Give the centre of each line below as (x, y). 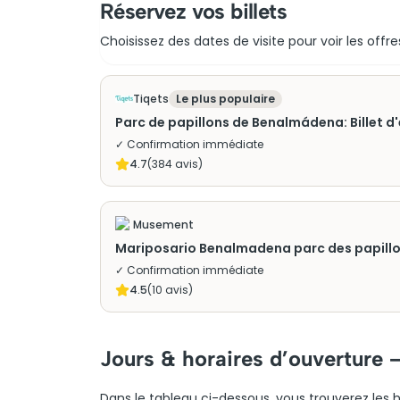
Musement (163, 225)
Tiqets (151, 99)
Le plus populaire (225, 99)
